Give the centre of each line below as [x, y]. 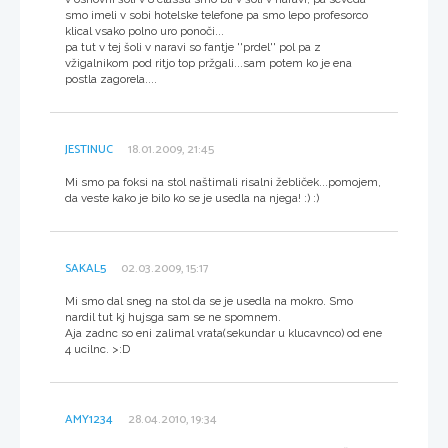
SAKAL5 [85, 268]
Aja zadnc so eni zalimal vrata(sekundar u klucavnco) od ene [223, 332]
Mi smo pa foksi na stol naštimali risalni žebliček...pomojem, [223, 181]
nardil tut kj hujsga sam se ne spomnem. [173, 316]
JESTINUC [89, 149]
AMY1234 [89, 419]
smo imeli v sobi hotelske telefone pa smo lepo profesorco [216, 14]
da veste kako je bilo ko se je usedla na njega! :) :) [192, 197]
